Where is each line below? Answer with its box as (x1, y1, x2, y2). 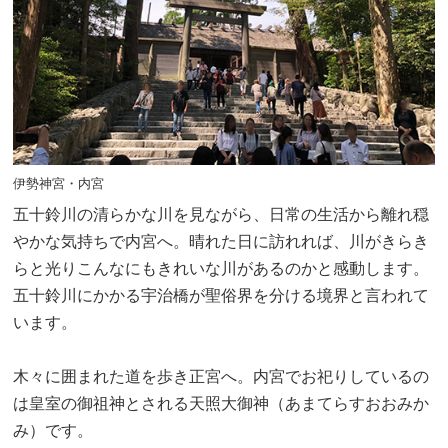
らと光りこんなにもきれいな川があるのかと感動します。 (13, 258, 430, 278)
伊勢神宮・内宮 (13, 176, 105, 192)
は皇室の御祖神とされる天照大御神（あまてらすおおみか (13, 393, 430, 413)
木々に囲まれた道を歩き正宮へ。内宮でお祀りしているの (13, 366, 430, 386)
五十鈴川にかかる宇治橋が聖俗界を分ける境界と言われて (13, 285, 430, 305)
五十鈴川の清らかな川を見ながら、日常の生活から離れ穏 (13, 204, 430, 224)
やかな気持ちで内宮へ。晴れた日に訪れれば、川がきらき (13, 231, 430, 251)
